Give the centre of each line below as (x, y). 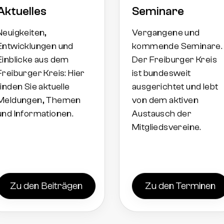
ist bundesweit (161, 73)
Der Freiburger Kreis (174, 59)
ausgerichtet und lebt (175, 86)
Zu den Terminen (180, 185)
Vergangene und (166, 32)
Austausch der (162, 113)
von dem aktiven (165, 100)
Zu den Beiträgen (46, 185)
